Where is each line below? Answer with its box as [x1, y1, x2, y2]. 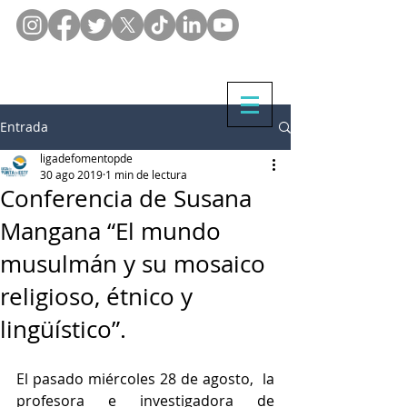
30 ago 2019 [40, 167, 103, 182]
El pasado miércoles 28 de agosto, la [16, 369, 274, 389]
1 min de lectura [105, 167, 187, 182]
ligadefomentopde [40, 151, 133, 165]
